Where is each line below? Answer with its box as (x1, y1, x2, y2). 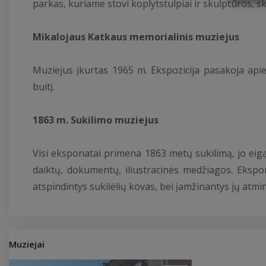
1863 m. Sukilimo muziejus (33, 113, 161, 126)
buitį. (33, 80, 55, 93)
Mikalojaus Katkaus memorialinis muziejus (33, 30, 242, 43)
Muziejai (9, 238, 45, 250)
